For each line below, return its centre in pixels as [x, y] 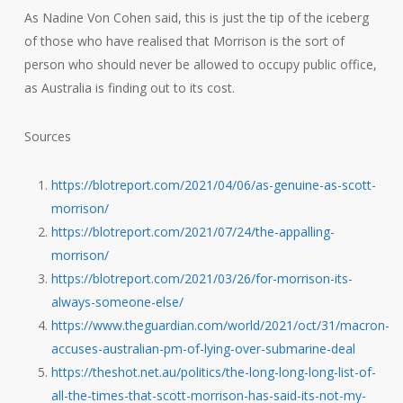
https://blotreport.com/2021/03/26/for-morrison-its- [201, 278]
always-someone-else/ [117, 301]
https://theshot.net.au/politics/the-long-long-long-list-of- [213, 372]
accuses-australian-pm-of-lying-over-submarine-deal [203, 348]
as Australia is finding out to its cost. [129, 87]
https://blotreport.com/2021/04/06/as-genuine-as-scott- [213, 184]
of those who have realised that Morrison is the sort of [184, 40]
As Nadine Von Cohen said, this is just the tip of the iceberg [196, 17]
